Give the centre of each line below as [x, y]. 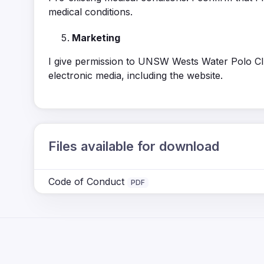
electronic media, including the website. [136, 76]
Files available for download [134, 146]
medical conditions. [90, 12]
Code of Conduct [86, 182]
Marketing [96, 38]
